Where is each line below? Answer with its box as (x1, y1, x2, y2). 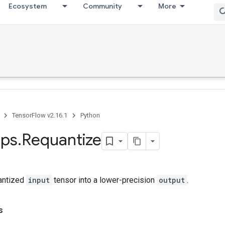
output (159, 175, 185, 185)
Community (83, 2, 122, 11)
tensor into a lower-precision (52, 175, 157, 185)
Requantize (22, 130, 101, 150)
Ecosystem (9, 2, 47, 11)
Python (80, 111, 100, 119)
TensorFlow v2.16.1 (12, 111, 67, 119)
